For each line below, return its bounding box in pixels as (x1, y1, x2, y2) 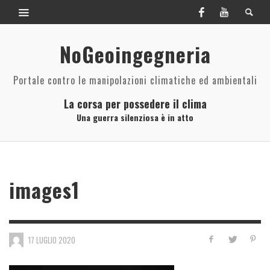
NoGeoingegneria (59, 39, 211, 69)
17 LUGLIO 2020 (28, 233, 75, 246)
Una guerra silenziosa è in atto (77, 111, 193, 124)
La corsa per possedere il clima (63, 96, 207, 111)
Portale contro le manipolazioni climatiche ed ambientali (13, 73, 257, 87)
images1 (9, 175, 80, 205)
